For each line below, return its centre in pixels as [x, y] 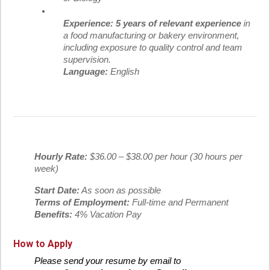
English [124, 72]
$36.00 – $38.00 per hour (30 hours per [165, 157]
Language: [86, 72]
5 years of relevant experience [178, 24]
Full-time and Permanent [179, 203]
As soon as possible [120, 191]
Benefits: [53, 215]
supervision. [87, 60]
